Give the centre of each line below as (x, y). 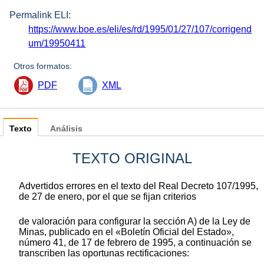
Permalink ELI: (40, 15)
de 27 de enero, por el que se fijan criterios (108, 197)
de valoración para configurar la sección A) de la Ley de (135, 222)
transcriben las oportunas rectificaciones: (104, 253)
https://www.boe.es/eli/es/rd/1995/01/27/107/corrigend (140, 29)
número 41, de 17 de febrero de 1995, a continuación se (135, 243)
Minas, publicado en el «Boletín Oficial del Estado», (126, 232)
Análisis (66, 129)
